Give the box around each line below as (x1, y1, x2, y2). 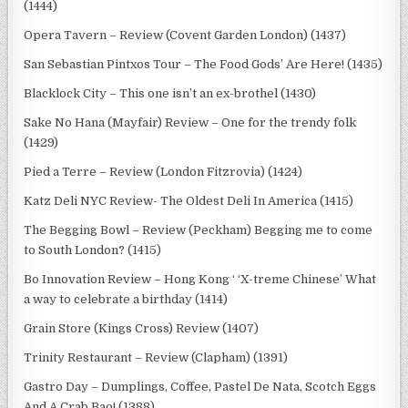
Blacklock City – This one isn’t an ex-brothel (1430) (24, 86, 317, 100)
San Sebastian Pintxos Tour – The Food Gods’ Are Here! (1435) (24, 56, 383, 71)
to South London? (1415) (24, 242, 162, 257)
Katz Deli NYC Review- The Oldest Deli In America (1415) (24, 193, 354, 208)
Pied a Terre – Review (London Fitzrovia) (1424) (24, 164, 303, 178)
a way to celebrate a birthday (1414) (24, 291, 229, 306)
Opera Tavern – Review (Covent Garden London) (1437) (24, 27, 347, 42)
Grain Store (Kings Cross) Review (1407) (24, 321, 260, 335)
